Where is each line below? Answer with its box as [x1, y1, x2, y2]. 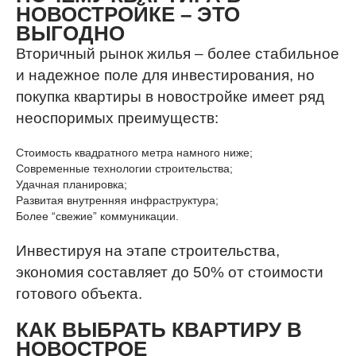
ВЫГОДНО [16, 21, 125, 45]
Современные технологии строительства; [16, 162, 233, 175]
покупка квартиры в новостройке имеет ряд [16, 88, 324, 105]
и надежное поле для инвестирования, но [16, 67, 315, 83]
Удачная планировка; [16, 178, 127, 191]
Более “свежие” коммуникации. [16, 210, 179, 222]
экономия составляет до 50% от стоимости [16, 264, 323, 281]
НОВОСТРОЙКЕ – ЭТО [16, 2, 240, 26]
